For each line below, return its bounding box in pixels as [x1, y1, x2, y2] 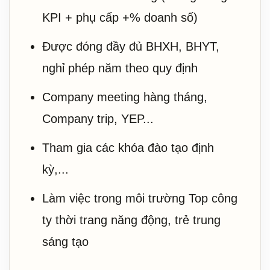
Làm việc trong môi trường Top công [42, 191, 237, 205]
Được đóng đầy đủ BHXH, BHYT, [42, 39, 219, 53]
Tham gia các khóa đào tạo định [42, 140, 214, 154]
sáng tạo [42, 234, 89, 248]
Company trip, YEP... [42, 111, 154, 125]
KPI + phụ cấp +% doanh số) [42, 10, 198, 24]
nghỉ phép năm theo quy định [42, 61, 198, 75]
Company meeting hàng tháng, [42, 90, 207, 104]
